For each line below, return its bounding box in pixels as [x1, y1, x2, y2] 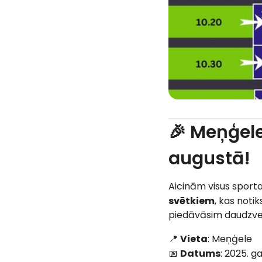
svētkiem [168, 194, 215, 208]
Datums [180, 247, 220, 260]
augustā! [168, 146, 250, 171]
